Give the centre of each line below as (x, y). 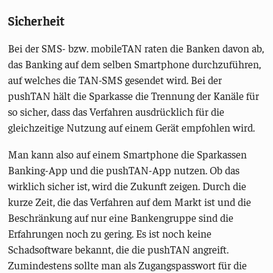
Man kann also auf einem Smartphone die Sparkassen (128, 154)
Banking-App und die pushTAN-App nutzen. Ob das (124, 170)
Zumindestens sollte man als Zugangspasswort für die (128, 265)
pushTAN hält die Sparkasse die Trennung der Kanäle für (134, 96)
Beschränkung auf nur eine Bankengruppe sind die (121, 217)
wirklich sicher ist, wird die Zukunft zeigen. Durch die (127, 186)
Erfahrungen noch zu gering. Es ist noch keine (110, 233)
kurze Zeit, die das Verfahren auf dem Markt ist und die (130, 201)
